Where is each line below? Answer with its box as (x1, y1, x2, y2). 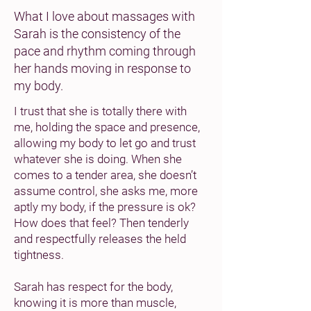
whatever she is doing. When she (14, 152, 182, 166)
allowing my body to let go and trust (14, 136, 196, 150)
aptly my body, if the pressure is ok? (14, 200, 196, 214)
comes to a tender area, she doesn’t (14, 168, 196, 182)
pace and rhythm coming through (14, 44, 196, 58)
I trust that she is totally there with (14, 104, 187, 118)
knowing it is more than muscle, (14, 296, 176, 310)
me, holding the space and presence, (14, 120, 200, 134)
